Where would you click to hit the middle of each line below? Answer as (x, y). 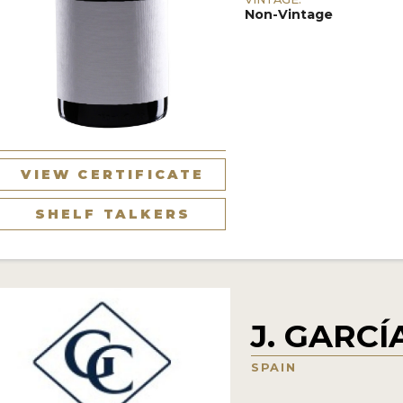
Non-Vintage (289, 14)
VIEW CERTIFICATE (113, 174)
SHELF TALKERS (113, 214)
